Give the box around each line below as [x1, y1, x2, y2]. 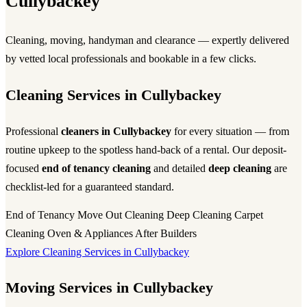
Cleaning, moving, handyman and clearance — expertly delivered [5, 34, 289, 47]
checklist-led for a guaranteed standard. [5, 181, 174, 193]
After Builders [135, 227, 197, 239]
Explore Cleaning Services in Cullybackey [5, 245, 189, 258]
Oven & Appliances [47, 227, 133, 239]
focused [5, 162, 42, 175]
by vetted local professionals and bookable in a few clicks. [5, 53, 256, 65]
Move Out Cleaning [77, 208, 164, 221]
